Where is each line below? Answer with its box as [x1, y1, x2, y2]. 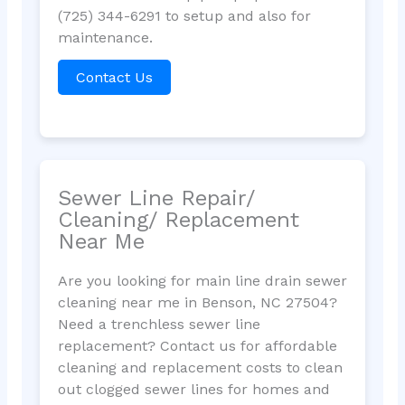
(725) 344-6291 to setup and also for [57, 6, 311, 24]
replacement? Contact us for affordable [57, 337, 337, 355]
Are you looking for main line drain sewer [57, 272, 347, 290]
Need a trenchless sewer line [57, 316, 260, 334]
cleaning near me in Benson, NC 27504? [57, 294, 337, 312]
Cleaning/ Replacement [57, 207, 299, 233]
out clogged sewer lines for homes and [57, 381, 330, 399]
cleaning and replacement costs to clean [57, 359, 343, 377]
